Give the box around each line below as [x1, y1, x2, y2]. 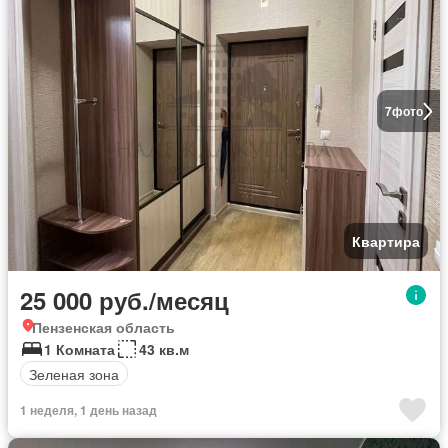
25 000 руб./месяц [20, 283, 229, 317]
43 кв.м [139, 339, 189, 359]
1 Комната [44, 339, 115, 359]
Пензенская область [32, 317, 175, 337]
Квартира [352, 231, 420, 251]
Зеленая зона [29, 363, 119, 384]
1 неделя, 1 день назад [20, 401, 157, 419]
